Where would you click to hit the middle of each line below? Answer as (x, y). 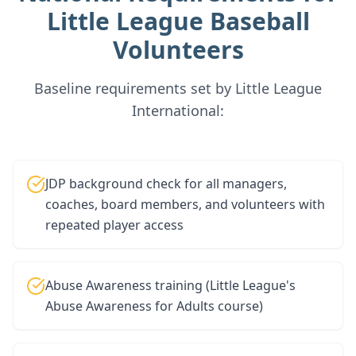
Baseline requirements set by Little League (178, 88)
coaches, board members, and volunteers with (185, 204)
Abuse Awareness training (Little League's (170, 285)
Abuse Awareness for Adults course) (154, 306)
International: (178, 110)
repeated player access (114, 225)
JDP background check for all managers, (166, 184)
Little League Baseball (178, 21)
